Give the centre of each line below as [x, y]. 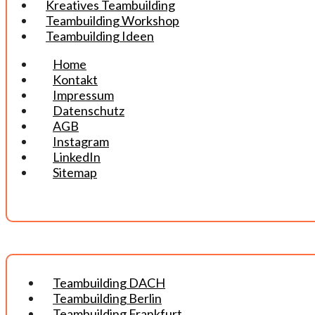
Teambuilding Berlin [107, 298]
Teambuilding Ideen [100, 36]
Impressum [83, 95]
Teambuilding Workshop [112, 21]
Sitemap [75, 173]
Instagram [81, 142]
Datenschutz [89, 111]
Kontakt [75, 80]
